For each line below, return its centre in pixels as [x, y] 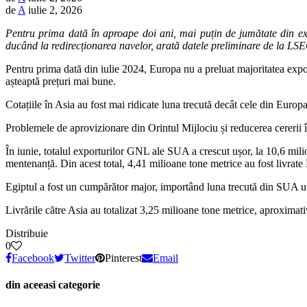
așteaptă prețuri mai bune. [61, 81]
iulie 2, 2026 [55, 10]
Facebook [33, 258]
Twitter [80, 258]
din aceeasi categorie [53, 285]
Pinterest [123, 258]
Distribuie [27, 233]
